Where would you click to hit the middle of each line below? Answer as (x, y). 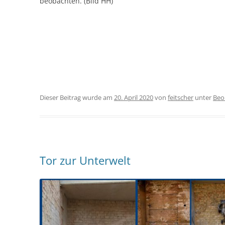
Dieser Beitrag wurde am (77, 98)
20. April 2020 (134, 98)
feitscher (181, 98)
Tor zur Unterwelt (85, 160)
